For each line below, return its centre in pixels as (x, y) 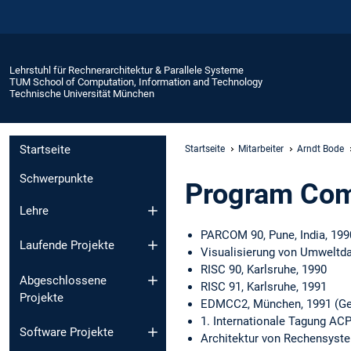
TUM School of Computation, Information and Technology (136, 81)
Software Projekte (67, 333)
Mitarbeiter (261, 148)
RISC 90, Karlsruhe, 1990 (264, 269)
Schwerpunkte (56, 179)
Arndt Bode (320, 148)
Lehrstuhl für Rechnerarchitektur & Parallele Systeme (127, 70)
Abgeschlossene (63, 280)
